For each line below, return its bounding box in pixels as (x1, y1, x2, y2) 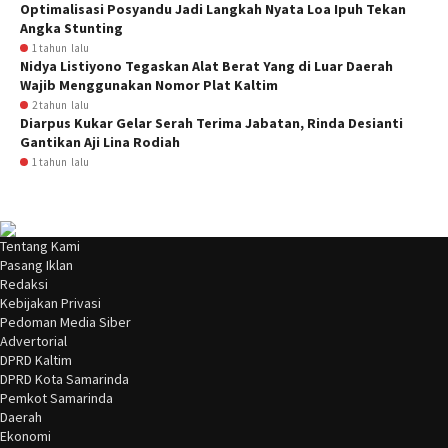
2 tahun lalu (32, 98, 89, 112)
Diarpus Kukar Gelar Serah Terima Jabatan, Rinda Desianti (20, 114, 403, 132)
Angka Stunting (20, 19, 123, 37)
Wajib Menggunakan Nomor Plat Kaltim (20, 76, 278, 94)
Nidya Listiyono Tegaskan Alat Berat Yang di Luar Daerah (20, 57, 393, 75)
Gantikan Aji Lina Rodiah (20, 133, 180, 151)
